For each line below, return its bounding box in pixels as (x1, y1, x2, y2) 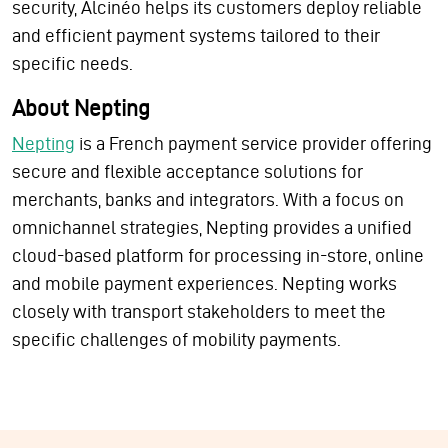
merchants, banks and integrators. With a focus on (12, 189, 404, 211)
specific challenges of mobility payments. (12, 329, 345, 351)
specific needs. (12, 53, 137, 75)
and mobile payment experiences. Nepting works (12, 273, 397, 295)
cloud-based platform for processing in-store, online (12, 245, 424, 267)
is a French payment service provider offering (75, 133, 432, 155)
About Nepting (12, 95, 150, 121)
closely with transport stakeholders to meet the (12, 301, 386, 323)
